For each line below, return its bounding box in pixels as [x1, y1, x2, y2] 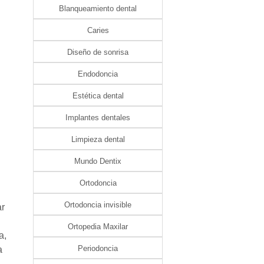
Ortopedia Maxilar [68, 222, 128, 231]
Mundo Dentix [74, 157, 121, 166]
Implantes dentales [65, 113, 130, 122]
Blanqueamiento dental [59, 4, 137, 13]
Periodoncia [78, 244, 118, 253]
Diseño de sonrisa [67, 48, 128, 57]
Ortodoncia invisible [64, 200, 131, 209]
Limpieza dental [71, 135, 125, 144]
